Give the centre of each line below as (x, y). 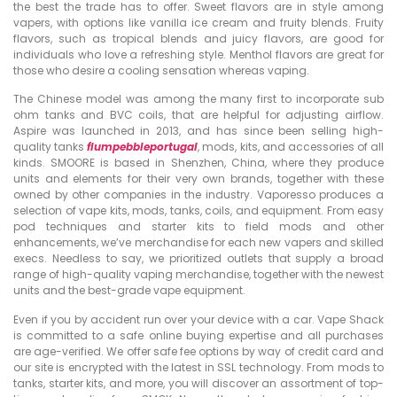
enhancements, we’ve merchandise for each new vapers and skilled (198, 243)
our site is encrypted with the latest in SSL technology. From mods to (198, 367)
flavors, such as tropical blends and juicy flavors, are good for (198, 38)
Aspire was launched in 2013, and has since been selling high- (198, 131)
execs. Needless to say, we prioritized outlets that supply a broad (198, 259)
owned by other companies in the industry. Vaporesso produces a (198, 195)
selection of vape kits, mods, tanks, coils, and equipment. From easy (198, 211)
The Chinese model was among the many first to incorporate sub (198, 99)
